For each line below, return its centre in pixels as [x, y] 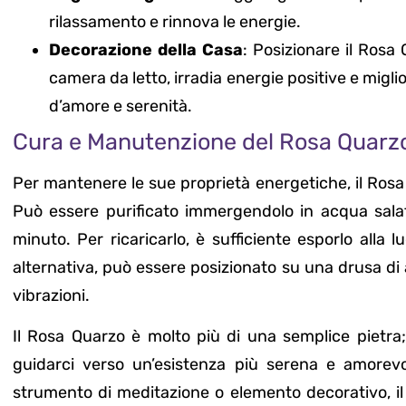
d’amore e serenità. [121, 106]
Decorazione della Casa [146, 49]
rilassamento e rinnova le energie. [175, 21]
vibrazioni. [51, 295]
